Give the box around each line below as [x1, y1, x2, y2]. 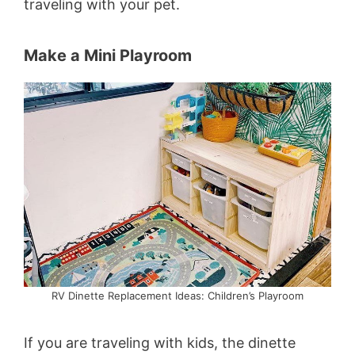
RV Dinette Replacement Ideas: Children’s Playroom [52, 288, 303, 302]
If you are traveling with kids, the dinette [24, 334, 296, 351]
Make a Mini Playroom [24, 45, 192, 65]
